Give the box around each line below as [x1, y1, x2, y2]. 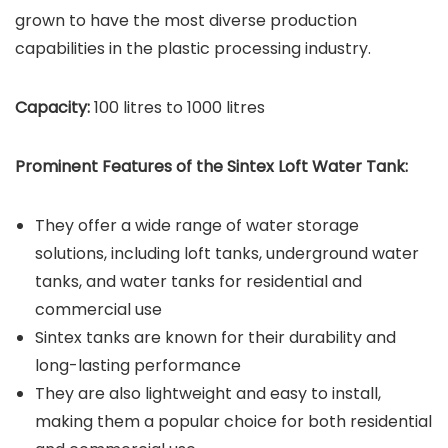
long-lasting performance [35, 353, 241, 377]
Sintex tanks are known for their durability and [35, 325, 396, 349]
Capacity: [15, 95, 90, 119]
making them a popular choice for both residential [35, 409, 432, 433]
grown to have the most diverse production [15, 8, 357, 32]
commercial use [35, 297, 162, 321]
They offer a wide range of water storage [35, 213, 359, 237]
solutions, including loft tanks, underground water [35, 241, 419, 265]
